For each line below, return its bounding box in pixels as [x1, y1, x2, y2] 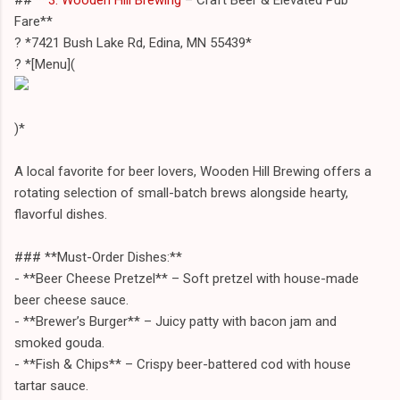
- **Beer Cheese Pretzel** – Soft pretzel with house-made [14, 270, 359, 287]
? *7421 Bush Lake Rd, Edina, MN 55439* [14, 34, 252, 51]
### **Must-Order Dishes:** [14, 248, 182, 265]
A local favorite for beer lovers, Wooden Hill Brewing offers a [14, 162, 371, 179]
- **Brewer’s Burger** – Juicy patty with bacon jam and [14, 312, 337, 329]
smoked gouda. [14, 334, 104, 351]
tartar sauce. [14, 377, 88, 394]
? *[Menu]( [14, 55, 75, 72]
